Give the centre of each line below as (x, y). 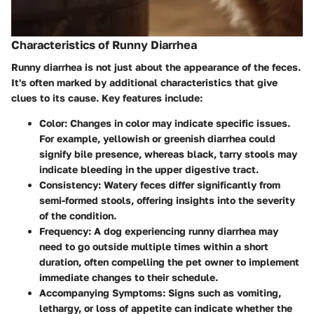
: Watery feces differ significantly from (189, 184)
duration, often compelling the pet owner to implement (169, 261)
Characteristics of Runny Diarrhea (104, 45)
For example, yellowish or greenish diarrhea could (157, 138)
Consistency (69, 184)
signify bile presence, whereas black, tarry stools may (168, 153)
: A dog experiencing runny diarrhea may (183, 231)
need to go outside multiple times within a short (154, 246)
